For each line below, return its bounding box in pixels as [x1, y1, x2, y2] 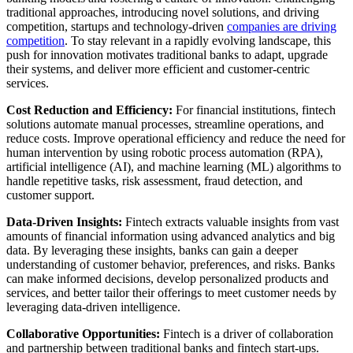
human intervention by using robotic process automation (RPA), [6, 146, 323, 160]
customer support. [6, 188, 95, 203]
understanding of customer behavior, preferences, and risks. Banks [6, 258, 335, 272]
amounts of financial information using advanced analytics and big [6, 229, 335, 243]
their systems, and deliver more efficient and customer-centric [6, 62, 310, 76]
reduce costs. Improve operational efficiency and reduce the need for [6, 132, 345, 146]
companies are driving [227, 20, 336, 34]
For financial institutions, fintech [173, 103, 336, 117]
